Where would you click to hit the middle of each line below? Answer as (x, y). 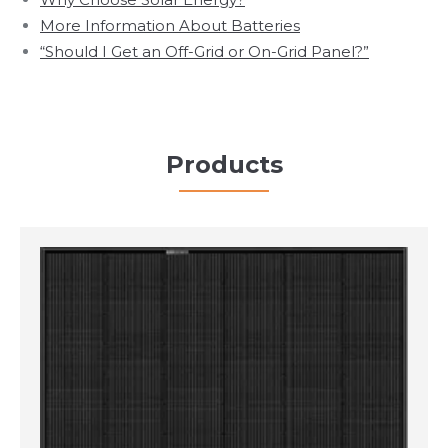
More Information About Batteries (170, 25)
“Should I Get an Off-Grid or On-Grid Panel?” (204, 51)
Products (224, 164)
